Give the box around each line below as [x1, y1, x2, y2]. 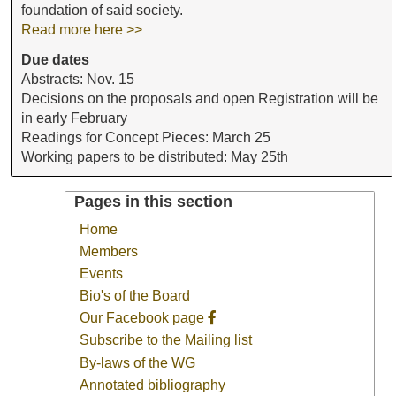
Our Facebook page [80, 310, 209, 326]
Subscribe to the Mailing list [80, 332, 253, 348]
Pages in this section [74, 192, 233, 210]
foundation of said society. [21, 3, 184, 19]
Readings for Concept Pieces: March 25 [21, 129, 271, 145]
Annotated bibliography [80, 377, 226, 392]
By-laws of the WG [80, 354, 196, 370]
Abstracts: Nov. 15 [21, 71, 135, 87]
